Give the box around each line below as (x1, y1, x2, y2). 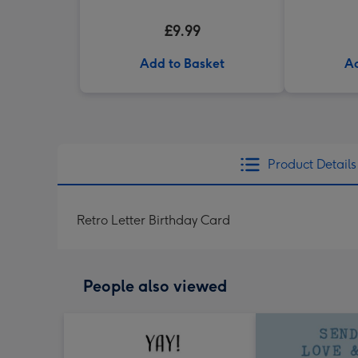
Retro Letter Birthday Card (77, 213, 230, 228)
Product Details (267, 157, 356, 172)
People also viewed (83, 276, 227, 296)
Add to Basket (140, 56, 225, 71)
